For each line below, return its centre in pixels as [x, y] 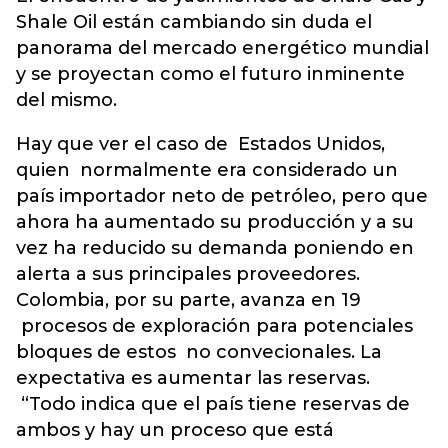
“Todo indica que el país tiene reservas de [213, 404]
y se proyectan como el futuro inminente [210, 74]
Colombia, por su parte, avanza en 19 [188, 300]
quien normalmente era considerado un [207, 170]
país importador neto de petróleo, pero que [222, 196]
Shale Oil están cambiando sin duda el [194, 22]
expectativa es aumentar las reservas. [193, 378]
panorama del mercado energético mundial [222, 48]
